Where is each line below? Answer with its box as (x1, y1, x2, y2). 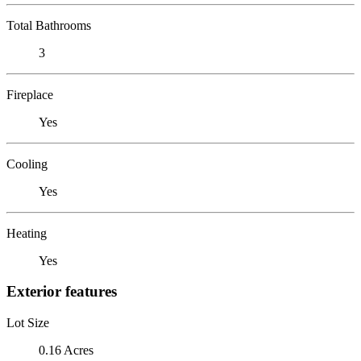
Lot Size (6, 315, 49, 330)
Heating (6, 226, 47, 240)
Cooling (6, 156, 48, 171)
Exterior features (6, 283, 117, 301)
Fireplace (6, 87, 53, 102)
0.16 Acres (39, 342, 93, 357)
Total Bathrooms (6, 18, 91, 32)
